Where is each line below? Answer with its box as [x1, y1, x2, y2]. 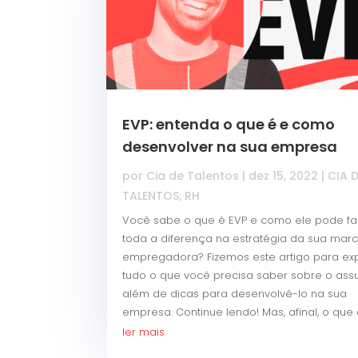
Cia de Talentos [146, 167, 240, 184]
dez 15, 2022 [249, 167, 319, 184]
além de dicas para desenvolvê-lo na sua [122, 285, 348, 301]
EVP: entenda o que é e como [122, 113, 336, 134]
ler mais [122, 324, 165, 340]
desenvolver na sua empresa [122, 136, 338, 157]
